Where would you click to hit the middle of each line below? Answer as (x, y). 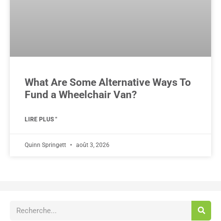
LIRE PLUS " (41, 119)
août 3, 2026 (92, 145)
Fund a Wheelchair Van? (81, 94)
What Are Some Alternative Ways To (108, 82)
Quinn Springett (46, 145)
